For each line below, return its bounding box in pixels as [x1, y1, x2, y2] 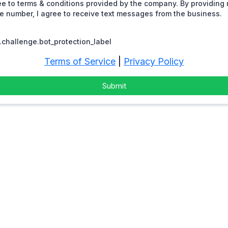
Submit [102, 81, 126, 91]
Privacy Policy [124, 56, 184, 67]
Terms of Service [44, 56, 116, 67]
